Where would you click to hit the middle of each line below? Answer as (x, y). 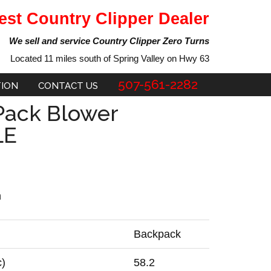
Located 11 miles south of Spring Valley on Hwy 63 (110, 58)
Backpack (157, 234)
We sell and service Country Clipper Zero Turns (109, 41)
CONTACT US (68, 86)
